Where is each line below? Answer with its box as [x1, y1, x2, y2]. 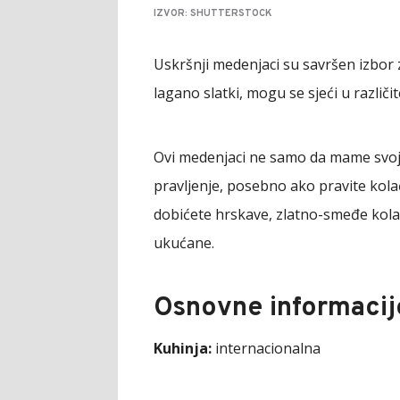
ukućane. [154, 232, 214, 253]
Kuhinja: [154, 337, 212, 358]
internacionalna [212, 337, 321, 358]
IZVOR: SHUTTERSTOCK [154, 6, 272, 20]
